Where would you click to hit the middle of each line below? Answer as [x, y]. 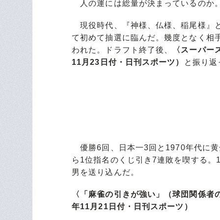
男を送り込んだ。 [105, 172]
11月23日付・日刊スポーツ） [128, 62]
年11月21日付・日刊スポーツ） [132, 207]
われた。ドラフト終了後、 [122, 50]
